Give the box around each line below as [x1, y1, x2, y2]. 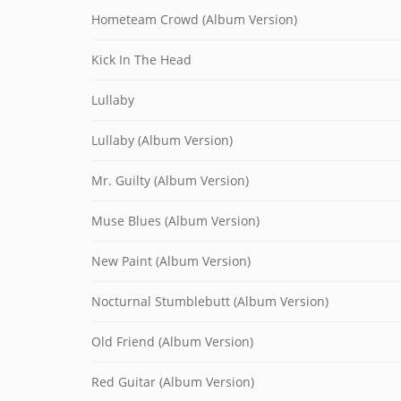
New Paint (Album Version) [91, 252, 251, 269]
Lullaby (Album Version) [91, 132, 233, 149]
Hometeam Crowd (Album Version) [91, 11, 297, 28]
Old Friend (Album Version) [91, 333, 253, 350]
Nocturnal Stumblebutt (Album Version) [91, 293, 328, 310]
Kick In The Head [91, 51, 192, 68]
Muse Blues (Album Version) [91, 212, 260, 229]
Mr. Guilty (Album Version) [91, 172, 249, 189]
